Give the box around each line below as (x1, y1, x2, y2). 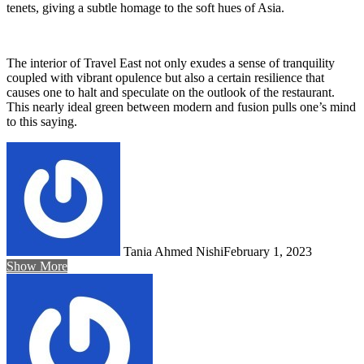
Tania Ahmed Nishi (123, 244, 223, 258)
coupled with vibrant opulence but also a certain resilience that (6, 70, 324, 84)
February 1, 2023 (223, 244, 312, 258)
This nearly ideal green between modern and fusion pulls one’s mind (6, 99, 356, 114)
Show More (6, 258, 67, 273)
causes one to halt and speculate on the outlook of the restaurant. (6, 84, 335, 99)
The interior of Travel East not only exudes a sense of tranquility (6, 55, 335, 70)
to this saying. (6, 114, 77, 128)
